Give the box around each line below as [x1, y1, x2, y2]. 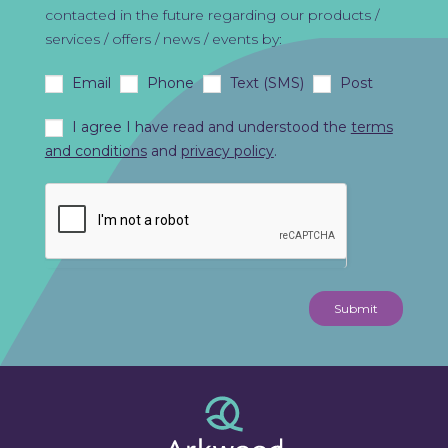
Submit [333, 300, 378, 316]
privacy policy [180, 141, 274, 160]
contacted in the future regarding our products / [44, 5, 379, 24]
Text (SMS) [225, 73, 304, 92]
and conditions [44, 141, 147, 160]
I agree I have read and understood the [67, 117, 351, 136]
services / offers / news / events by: [44, 29, 282, 48]
